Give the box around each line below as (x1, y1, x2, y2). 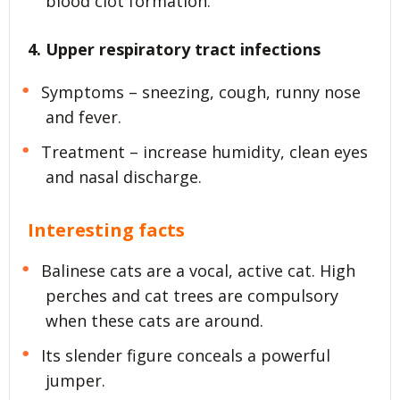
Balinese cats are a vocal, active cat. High (40, 259, 355, 281)
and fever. (46, 106, 121, 129)
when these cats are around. (46, 309, 263, 331)
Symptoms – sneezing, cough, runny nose (40, 81, 361, 104)
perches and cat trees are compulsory (46, 284, 338, 306)
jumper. (46, 369, 105, 391)
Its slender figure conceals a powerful (40, 344, 330, 366)
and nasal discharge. (46, 166, 202, 188)
